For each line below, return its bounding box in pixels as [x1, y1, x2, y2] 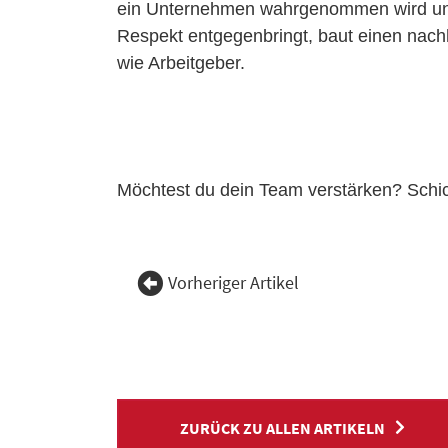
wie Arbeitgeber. [117, 53, 245, 73]
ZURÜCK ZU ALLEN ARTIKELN [179, 418, 385, 439]
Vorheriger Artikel [168, 272, 299, 294]
